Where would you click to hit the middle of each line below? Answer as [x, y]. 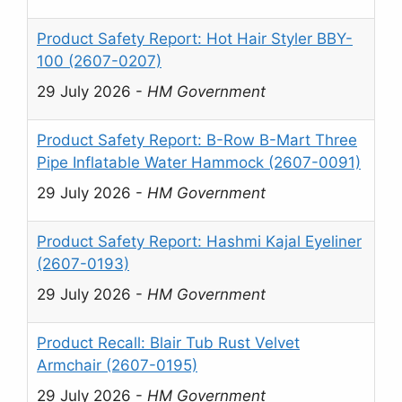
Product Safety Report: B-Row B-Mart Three [197, 140]
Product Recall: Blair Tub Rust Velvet [168, 343]
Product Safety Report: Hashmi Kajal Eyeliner [199, 242]
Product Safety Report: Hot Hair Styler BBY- [195, 39]
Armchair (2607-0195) [117, 366]
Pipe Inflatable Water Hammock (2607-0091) [199, 163]
